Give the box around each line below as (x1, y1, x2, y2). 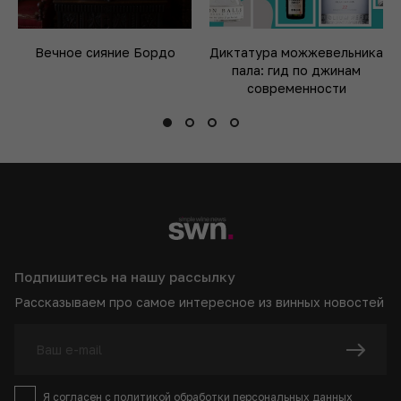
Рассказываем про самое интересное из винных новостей (14, 294, 384, 311)
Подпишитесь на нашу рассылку (14, 269, 235, 286)
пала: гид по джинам (232, 63, 361, 79)
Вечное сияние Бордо (34, 45, 175, 61)
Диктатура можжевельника (209, 45, 383, 61)
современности (246, 81, 346, 97)
